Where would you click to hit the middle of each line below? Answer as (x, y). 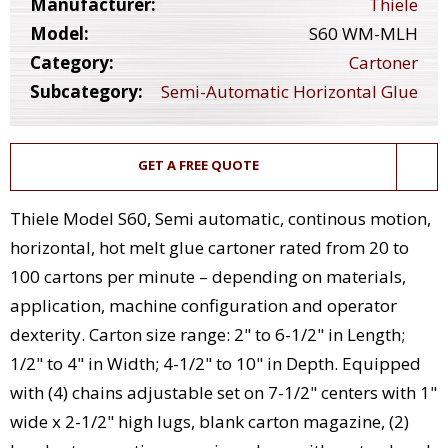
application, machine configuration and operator (203, 306)
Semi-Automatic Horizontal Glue (289, 92)
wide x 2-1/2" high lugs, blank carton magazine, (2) (209, 422)
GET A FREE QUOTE (198, 165)
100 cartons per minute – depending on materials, (208, 277)
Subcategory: (86, 92)
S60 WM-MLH (363, 34)
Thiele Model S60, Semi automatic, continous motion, (220, 219)
